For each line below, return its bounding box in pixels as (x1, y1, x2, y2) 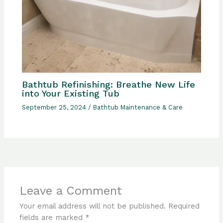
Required (168, 202, 200, 211)
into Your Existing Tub (22, 88, 120, 99)
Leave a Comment (19, 184, 122, 198)
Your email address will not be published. (19, 202, 166, 211)
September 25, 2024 (22, 103, 89, 111)
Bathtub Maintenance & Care (93, 103, 183, 111)
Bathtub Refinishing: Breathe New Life (22, 79, 196, 90)
